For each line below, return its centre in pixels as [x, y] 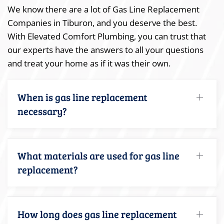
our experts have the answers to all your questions [105, 49]
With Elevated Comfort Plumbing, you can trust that [107, 36]
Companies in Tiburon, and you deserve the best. [102, 22]
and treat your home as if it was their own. [89, 63]
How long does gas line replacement [97, 214]
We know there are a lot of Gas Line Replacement [103, 9]
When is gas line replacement [82, 97]
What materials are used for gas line [98, 155]
